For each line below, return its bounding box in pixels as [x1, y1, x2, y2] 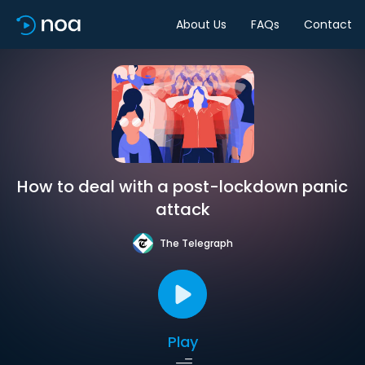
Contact [304, 15, 352, 33]
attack [155, 198, 210, 221]
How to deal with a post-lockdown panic [17, 175, 348, 198]
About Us [176, 15, 226, 33]
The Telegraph [159, 235, 233, 250]
